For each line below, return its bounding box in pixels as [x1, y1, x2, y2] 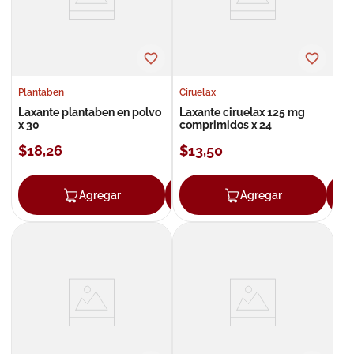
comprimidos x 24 [179, 119, 272, 132]
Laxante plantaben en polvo [18, 106, 161, 119]
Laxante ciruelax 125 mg [179, 106, 305, 119]
